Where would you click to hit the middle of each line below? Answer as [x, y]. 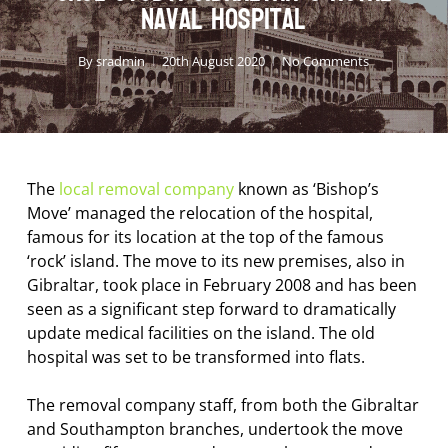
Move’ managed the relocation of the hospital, [199, 213]
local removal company [146, 189]
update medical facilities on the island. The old [200, 333]
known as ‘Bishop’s [306, 189]
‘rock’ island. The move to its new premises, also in [215, 261]
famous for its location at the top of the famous [205, 237]
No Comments [326, 61]
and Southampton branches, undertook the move [214, 429]
